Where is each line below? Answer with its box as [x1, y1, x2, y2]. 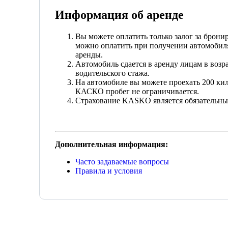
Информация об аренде [55, 8, 184, 22]
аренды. [75, 50, 103, 59]
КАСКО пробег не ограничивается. [75, 87, 199, 96]
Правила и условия [75, 166, 142, 175]
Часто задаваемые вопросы [75, 157, 169, 166]
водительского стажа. [75, 68, 150, 77]
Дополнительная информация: [55, 139, 168, 149]
